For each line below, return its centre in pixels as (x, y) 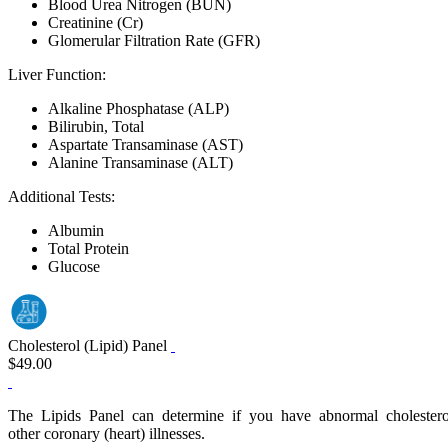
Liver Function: (57, 74)
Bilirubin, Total (96, 126)
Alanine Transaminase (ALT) (140, 162)
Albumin (76, 230)
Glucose (74, 266)
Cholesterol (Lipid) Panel (89, 346)
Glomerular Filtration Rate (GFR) (154, 40)
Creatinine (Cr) (95, 22)
